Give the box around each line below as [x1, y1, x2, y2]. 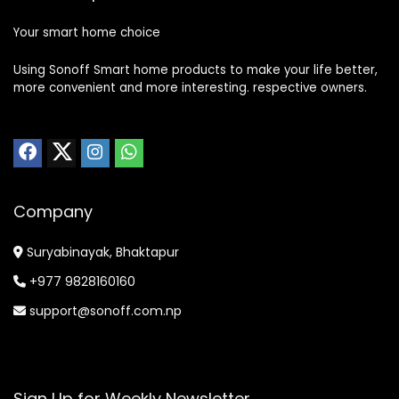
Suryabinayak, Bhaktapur [23, 243, 179, 261]
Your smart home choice [13, 24, 160, 41]
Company [13, 200, 93, 223]
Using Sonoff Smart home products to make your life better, [13, 61, 378, 78]
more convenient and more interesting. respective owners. [13, 79, 367, 96]
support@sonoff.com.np [26, 302, 182, 320]
